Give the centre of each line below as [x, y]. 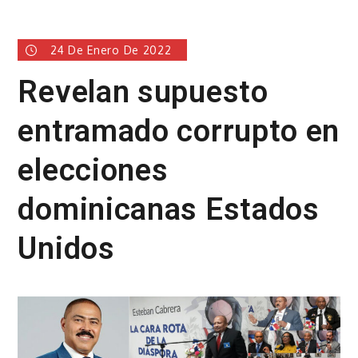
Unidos [66, 248]
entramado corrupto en [179, 131]
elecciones [93, 170]
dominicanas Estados [169, 209]
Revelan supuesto [143, 91]
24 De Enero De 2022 [111, 50]
